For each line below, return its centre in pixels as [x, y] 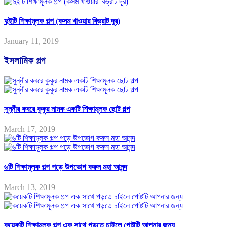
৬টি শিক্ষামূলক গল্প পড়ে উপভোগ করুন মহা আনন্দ [66, 167]
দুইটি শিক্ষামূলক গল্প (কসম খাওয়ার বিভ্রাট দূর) [62, 21]
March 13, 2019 [30, 187]
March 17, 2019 [30, 129]
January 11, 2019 [31, 41]
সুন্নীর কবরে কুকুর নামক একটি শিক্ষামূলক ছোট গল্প [67, 109]
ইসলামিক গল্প [25, 60]
